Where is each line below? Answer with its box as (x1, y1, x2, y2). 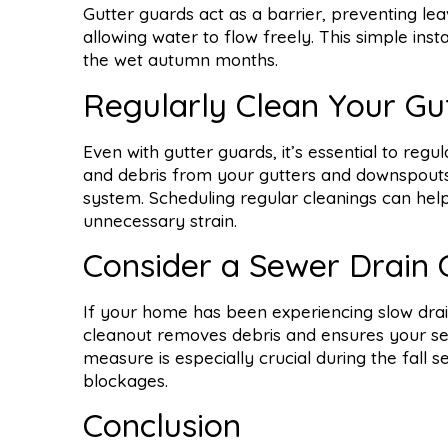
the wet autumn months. (83, 49, 278, 71)
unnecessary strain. (83, 209, 237, 231)
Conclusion (83, 405, 241, 446)
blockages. (83, 369, 168, 391)
